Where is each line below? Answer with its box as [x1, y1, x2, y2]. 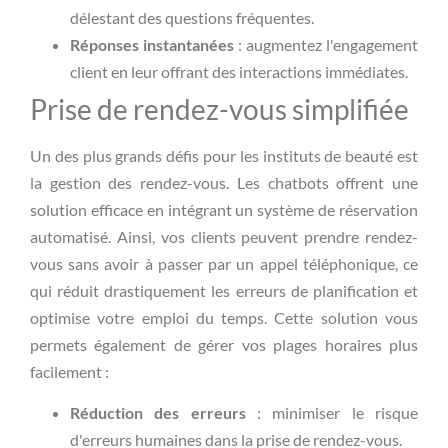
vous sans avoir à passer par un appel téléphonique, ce [30, 253, 418, 273]
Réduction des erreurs [70, 402, 246, 422]
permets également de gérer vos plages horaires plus [30, 334, 418, 354]
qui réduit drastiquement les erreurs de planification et [30, 280, 418, 300]
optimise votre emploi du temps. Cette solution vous [30, 307, 418, 327]
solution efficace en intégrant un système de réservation [30, 199, 418, 219]
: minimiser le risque [245, 402, 419, 422]
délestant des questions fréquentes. [70, 7, 314, 27]
